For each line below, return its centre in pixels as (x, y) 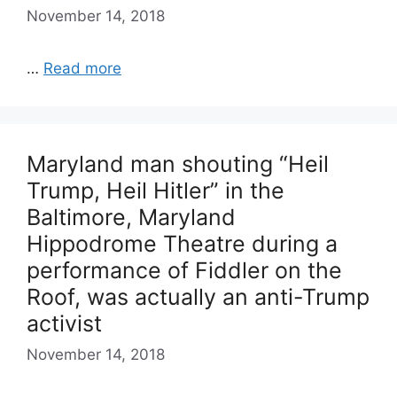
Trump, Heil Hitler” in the (156, 190)
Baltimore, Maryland (131, 217)
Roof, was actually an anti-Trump (198, 296)
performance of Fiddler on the (184, 270)
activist (64, 323)
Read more (82, 68)
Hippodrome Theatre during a (182, 243)
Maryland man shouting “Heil (178, 163)
